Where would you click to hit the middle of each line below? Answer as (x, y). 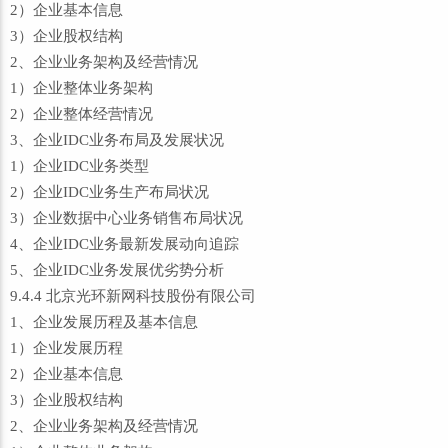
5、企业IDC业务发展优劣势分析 (117, 270)
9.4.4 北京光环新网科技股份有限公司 (133, 296)
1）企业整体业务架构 (81, 88)
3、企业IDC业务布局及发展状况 (117, 140)
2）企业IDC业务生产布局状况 (109, 192)
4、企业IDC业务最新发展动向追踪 (124, 244)
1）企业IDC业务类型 (79, 166)
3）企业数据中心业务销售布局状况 (126, 218)
